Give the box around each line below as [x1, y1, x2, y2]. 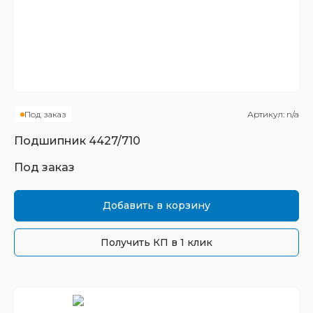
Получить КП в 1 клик [101, 236, 212, 249]
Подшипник [14, 134, 89, 147]
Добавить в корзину [103, 199, 210, 212]
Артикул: [247, 109, 286, 119]
